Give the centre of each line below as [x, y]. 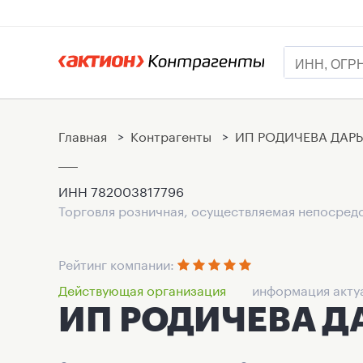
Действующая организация [142, 289]
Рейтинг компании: [118, 263]
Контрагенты [171, 135]
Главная [83, 135]
